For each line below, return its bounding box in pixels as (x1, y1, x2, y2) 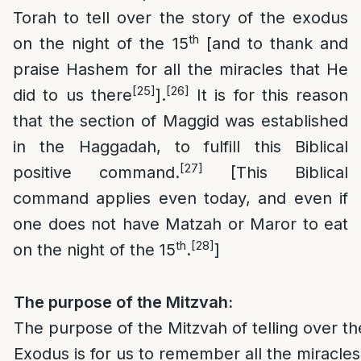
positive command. (13, 163, 180, 182)
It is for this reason (189, 85, 348, 105)
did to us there (13, 85, 132, 105)
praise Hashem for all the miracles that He (13, 60, 348, 79)
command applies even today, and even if (13, 189, 348, 208)
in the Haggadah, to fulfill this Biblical (13, 137, 348, 156)
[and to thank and (198, 34, 349, 53)
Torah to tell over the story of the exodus (13, 8, 348, 27)
